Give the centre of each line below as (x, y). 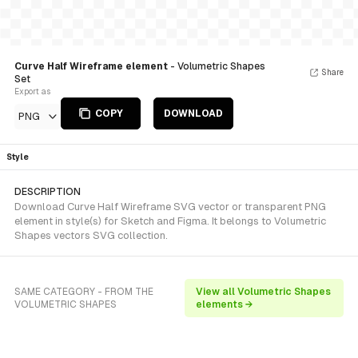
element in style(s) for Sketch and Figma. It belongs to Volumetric (170, 221)
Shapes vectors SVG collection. (91, 235)
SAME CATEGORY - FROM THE (84, 292)
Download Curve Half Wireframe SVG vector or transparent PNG (170, 207)
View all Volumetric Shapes (264, 292)
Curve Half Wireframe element (92, 66)
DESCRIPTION (48, 192)
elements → (225, 304)
